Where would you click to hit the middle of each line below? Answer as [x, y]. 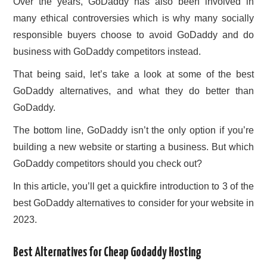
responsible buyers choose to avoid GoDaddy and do [133, 35]
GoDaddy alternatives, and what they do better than [133, 91]
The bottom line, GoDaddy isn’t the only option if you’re [133, 131]
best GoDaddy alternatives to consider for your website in [133, 203]
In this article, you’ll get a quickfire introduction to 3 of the [133, 187]
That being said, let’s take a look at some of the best [133, 74]
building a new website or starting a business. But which [133, 147]
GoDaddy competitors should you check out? [108, 164]
